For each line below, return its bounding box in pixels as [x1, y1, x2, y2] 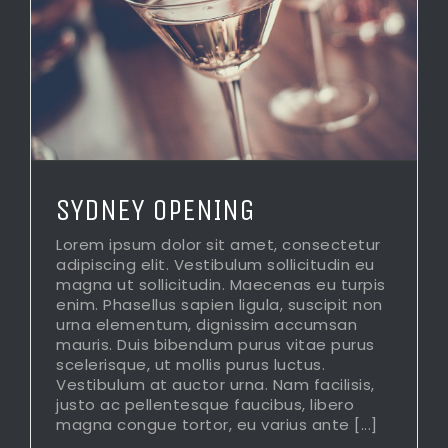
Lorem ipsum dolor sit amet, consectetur [56, 234, 381, 256]
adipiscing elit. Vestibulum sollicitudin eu [56, 254, 375, 276]
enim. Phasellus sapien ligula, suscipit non [56, 294, 383, 316]
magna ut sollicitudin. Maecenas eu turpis [56, 274, 386, 296]
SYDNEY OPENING [56, 192, 255, 229]
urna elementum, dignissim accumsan [56, 314, 357, 336]
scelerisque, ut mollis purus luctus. [56, 354, 325, 376]
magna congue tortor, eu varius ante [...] [56, 414, 378, 436]
